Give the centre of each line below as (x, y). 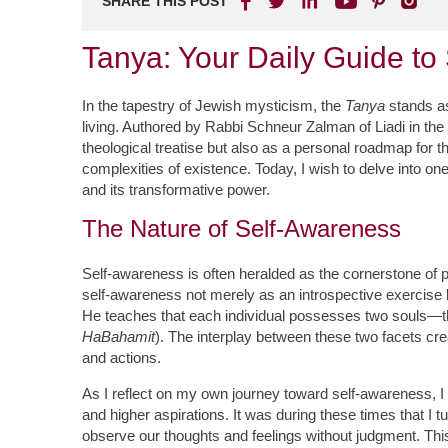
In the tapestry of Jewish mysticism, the (213, 105)
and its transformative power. (176, 189)
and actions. (121, 357)
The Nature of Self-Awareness (241, 228)
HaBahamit (118, 336)
